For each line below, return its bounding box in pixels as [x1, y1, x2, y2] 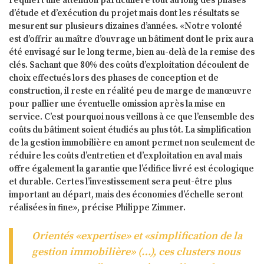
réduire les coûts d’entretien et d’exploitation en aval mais [9, 150, 242, 162]
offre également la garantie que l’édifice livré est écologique [9, 163, 254, 175]
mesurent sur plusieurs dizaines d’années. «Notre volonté [9, 21, 242, 32]
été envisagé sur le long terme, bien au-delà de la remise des [9, 47, 255, 58]
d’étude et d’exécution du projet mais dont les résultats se [9, 8, 240, 19]
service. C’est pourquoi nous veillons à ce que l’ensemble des [9, 111, 254, 123]
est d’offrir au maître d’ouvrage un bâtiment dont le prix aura [9, 34, 253, 45]
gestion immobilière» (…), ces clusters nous [32, 245, 240, 259]
